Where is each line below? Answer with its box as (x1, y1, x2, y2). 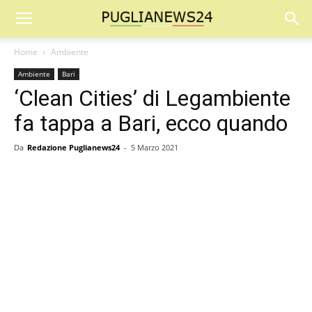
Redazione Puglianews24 (27, 142, 120, 153)
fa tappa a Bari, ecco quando (14, 110, 288, 136)
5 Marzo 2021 (131, 142, 178, 153)
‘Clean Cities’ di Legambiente (14, 85, 290, 111)
